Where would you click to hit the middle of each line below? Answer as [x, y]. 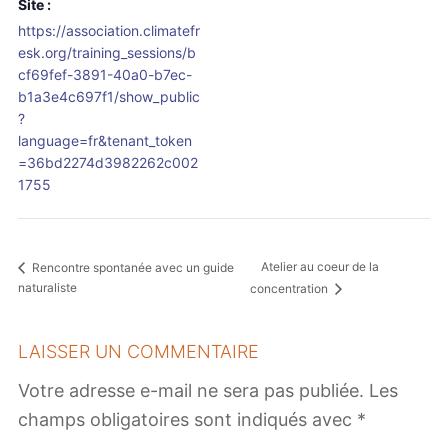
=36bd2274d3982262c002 [108, 163]
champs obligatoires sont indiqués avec [187, 419]
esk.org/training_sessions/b [107, 53]
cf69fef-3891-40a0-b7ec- [105, 75]
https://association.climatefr [109, 31]
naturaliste [47, 288]
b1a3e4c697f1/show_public [109, 97]
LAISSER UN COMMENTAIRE [138, 351]
